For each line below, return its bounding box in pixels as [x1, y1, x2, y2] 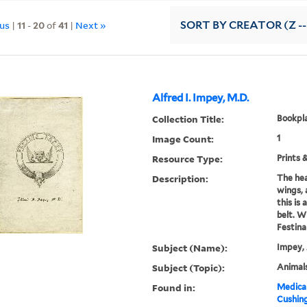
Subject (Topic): [152, 261, 225, 275]
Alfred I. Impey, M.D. [152, 92, 249, 105]
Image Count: [152, 132, 214, 146]
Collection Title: [152, 112, 225, 126]
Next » [75, 18, 107, 32]
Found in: [152, 281, 196, 295]
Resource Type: [152, 152, 223, 166]
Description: [152, 172, 209, 186]
